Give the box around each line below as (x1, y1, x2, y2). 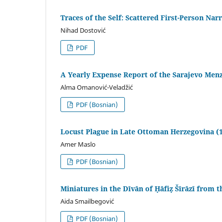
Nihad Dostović (60, 25, 106, 35)
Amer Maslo (60, 139, 96, 149)
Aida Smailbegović (60, 196, 114, 206)
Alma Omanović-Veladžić (60, 82, 133, 92)
